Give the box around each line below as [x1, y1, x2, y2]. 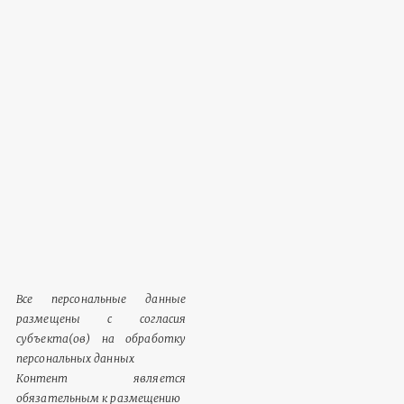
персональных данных [16, 351, 134, 365]
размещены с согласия [16, 311, 186, 326]
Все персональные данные [15, 291, 186, 306]
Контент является [15, 371, 186, 385]
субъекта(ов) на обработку [16, 331, 186, 345]
